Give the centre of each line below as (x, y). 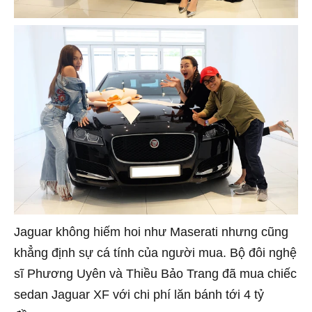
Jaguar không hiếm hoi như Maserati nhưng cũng (151, 232)
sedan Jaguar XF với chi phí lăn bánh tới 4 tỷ (139, 294)
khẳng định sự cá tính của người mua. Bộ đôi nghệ (155, 252)
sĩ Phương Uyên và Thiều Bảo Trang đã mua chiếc (155, 273)
